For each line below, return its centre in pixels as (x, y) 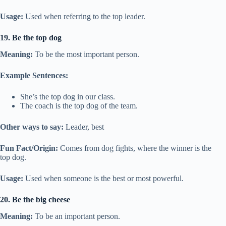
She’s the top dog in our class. (68, 96)
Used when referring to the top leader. (84, 17)
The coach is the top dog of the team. (79, 105)
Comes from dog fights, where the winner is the (135, 148)
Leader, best (84, 127)
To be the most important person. (86, 54)
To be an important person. (76, 216)
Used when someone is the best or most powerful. (103, 178)
